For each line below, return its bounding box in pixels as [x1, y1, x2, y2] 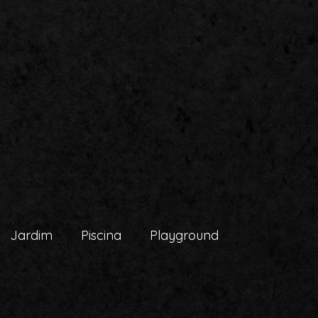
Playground [150, 227, 219, 243]
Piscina [81, 227, 121, 243]
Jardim [10, 227, 53, 243]
